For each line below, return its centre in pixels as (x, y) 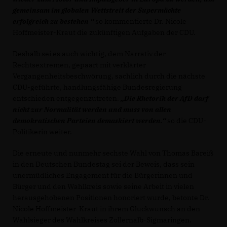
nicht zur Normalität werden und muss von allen (92, 109)
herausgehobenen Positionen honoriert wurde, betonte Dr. (111, 197)
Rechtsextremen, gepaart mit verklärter (79, 65)
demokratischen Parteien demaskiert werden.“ (90, 120)
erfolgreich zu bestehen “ (54, 21)
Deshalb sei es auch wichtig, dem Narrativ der (89, 53)
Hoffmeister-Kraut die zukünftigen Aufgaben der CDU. (104, 32)
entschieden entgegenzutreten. (67, 98)
